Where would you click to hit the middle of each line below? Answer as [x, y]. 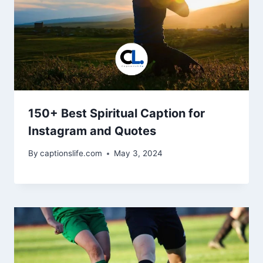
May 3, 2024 [139, 154]
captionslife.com [71, 154]
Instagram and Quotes [92, 131]
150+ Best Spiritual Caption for [117, 113]
